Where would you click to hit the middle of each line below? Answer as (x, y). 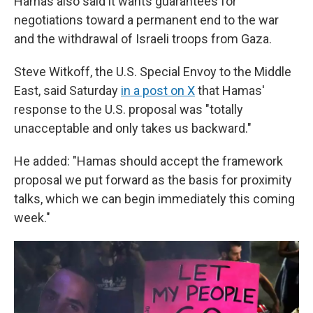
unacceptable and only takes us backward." (133, 128)
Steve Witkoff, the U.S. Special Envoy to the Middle (153, 72)
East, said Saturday (67, 90)
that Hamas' (230, 90)
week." (32, 218)
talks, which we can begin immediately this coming (154, 199)
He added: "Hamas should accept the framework (148, 161)
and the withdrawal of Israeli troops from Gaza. (143, 39)
